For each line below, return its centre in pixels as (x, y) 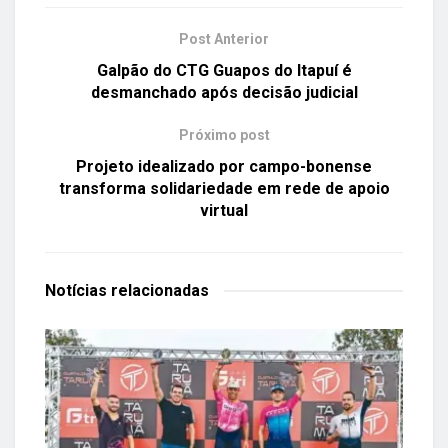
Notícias (78, 290)
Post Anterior (224, 38)
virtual (224, 210)
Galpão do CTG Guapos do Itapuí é (224, 70)
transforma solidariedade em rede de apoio (224, 188)
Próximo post (224, 134)
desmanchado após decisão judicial (224, 92)
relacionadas (160, 290)
